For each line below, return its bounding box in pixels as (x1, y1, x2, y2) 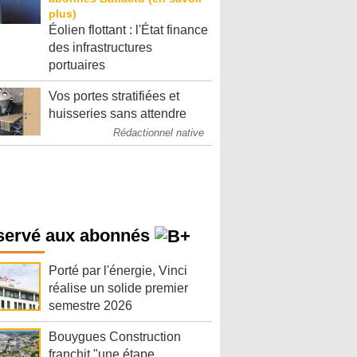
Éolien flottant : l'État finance (49, 23, 208, 37)
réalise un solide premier (49, 281, 188, 296)
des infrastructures (49, 41, 152, 54)
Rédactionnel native (113, 127, 204, 139)
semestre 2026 (49, 299, 132, 313)
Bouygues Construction (49, 330, 181, 344)
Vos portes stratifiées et (49, 89, 179, 103)
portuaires (49, 58, 105, 72)
